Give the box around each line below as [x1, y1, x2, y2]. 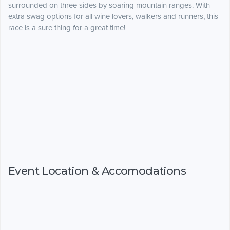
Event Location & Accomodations [8, 164, 186, 177]
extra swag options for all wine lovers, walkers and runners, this [8, 12, 218, 22]
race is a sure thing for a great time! [8, 23, 125, 33]
